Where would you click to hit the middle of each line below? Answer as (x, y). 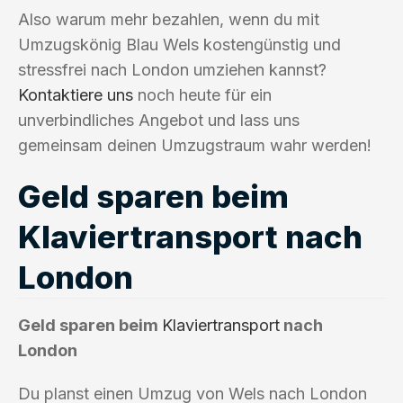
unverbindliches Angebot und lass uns (159, 120)
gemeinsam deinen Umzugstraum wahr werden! (195, 145)
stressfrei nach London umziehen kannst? (172, 69)
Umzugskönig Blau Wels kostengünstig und (179, 44)
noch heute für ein (202, 94)
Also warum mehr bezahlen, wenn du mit (169, 19)
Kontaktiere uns (76, 94)
